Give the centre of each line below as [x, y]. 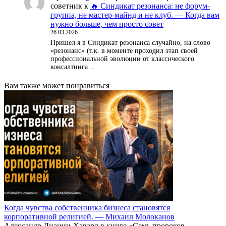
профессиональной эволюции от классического [122, 59]
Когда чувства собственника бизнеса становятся [87, 208]
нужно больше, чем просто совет [107, 24]
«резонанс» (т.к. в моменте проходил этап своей [124, 51]
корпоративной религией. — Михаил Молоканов [89, 217]
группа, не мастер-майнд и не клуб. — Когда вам [135, 15]
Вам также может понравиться [57, 86]
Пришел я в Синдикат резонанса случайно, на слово [130, 43]
